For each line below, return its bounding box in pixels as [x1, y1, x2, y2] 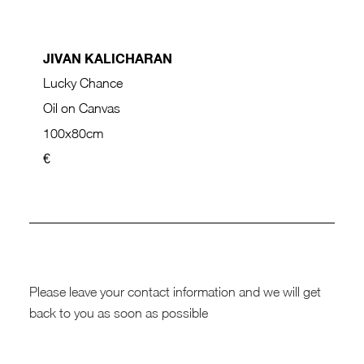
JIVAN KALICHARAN [42, 50, 172, 67]
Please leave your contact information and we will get [28, 284, 321, 300]
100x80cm [42, 125, 103, 141]
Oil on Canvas [42, 99, 120, 115]
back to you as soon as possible [28, 305, 208, 321]
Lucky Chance [42, 74, 123, 90]
